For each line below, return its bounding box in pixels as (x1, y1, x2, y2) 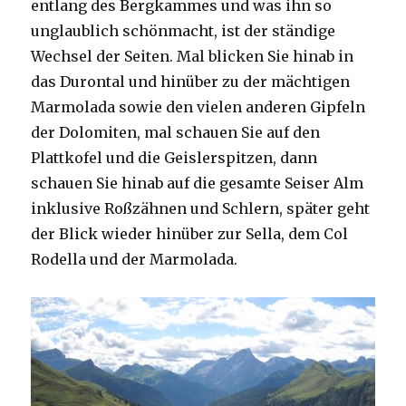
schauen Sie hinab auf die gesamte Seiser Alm (31, 174, 364, 193)
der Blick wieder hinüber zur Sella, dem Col (31, 225, 349, 244)
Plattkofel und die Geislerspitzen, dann (31, 149, 318, 168)
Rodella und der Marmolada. (31, 250, 238, 269)
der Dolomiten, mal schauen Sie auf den (31, 123, 321, 142)
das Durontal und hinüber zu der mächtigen (31, 72, 351, 92)
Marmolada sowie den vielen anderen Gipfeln (31, 98, 366, 117)
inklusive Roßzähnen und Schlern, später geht (31, 199, 371, 218)
